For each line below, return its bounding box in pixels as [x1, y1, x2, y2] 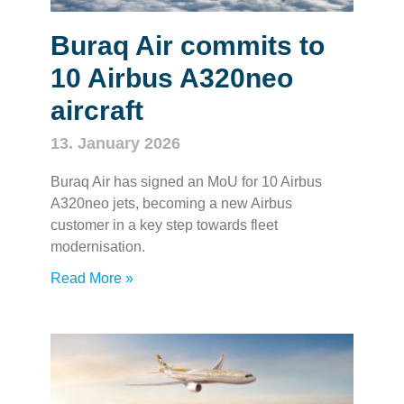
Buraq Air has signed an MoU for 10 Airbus [50, 173, 322, 189]
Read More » [50, 270, 133, 286]
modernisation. [50, 238, 145, 254]
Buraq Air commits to [50, 30, 325, 60]
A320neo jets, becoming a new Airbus [50, 195, 292, 211]
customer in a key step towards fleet [50, 216, 278, 233]
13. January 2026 [50, 133, 180, 152]
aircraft [50, 95, 143, 125]
